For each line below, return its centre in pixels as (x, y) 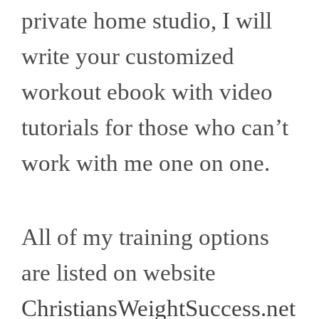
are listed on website (119, 273)
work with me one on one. (154, 163)
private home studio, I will (147, 21)
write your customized (128, 57)
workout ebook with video (147, 92)
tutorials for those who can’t (155, 128)
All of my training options (145, 237)
